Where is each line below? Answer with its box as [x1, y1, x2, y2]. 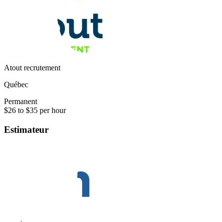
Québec [4, 80, 28, 89]
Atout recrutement [4, 63, 60, 72]
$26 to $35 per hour [4, 106, 66, 115]
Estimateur [4, 124, 49, 135]
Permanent [4, 97, 37, 106]
